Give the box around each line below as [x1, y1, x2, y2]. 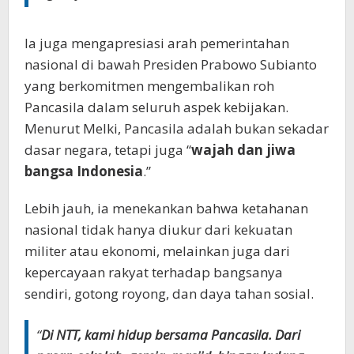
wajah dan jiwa [191, 140, 296, 159]
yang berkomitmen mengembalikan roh [24, 76, 274, 95]
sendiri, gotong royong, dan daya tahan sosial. [24, 284, 314, 303]
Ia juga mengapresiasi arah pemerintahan [24, 33, 289, 52]
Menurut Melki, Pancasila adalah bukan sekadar [24, 119, 329, 137]
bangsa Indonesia [24, 161, 143, 180]
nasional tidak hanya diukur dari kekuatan [24, 220, 292, 239]
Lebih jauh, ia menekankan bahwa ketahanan [24, 198, 308, 217]
